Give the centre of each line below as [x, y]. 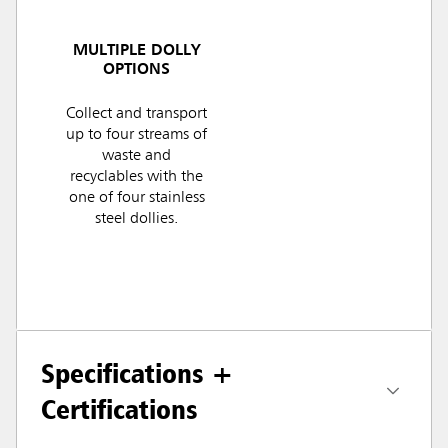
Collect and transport [136, 114]
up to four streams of [136, 135]
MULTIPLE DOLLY [136, 51]
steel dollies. [136, 219]
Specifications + [137, 373]
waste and [136, 156]
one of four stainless [136, 198]
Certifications [119, 409]
